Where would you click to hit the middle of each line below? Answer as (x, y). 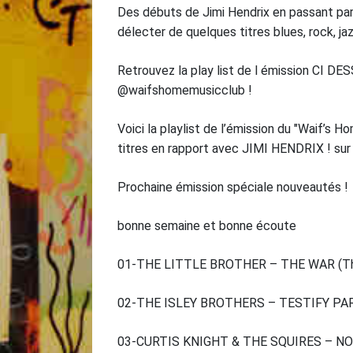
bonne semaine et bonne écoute (207, 226)
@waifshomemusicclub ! (185, 90)
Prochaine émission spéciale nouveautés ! (233, 187)
